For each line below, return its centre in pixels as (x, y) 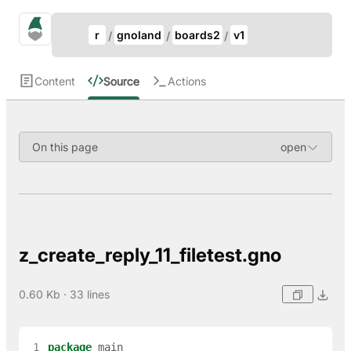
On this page (65, 147)
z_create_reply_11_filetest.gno (150, 255)
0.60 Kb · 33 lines (64, 294)
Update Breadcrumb (101, 19)
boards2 (197, 35)
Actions (187, 81)
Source (121, 81)
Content (55, 81)
